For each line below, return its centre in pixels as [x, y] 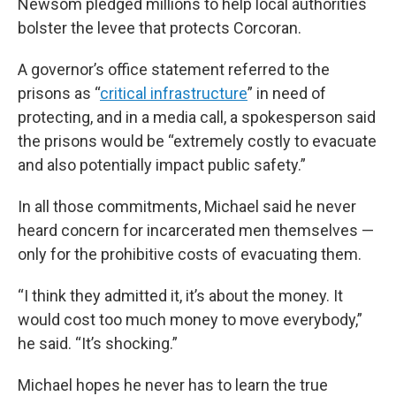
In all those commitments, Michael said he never [187, 207]
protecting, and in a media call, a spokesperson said [197, 118]
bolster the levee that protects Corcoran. [160, 28]
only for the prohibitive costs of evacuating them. [190, 255]
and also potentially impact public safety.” [162, 165]
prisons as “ [59, 94]
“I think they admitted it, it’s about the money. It [180, 296]
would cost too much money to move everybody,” [190, 320]
